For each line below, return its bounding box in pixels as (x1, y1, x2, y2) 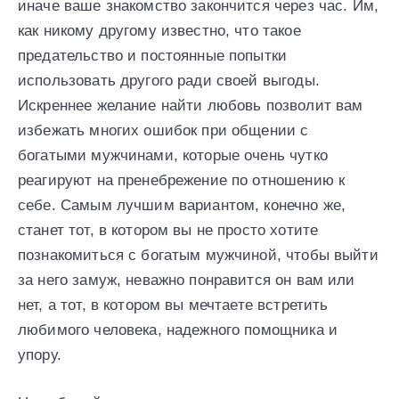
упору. (18, 346, 61, 363)
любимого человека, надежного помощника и (18, 321, 338, 338)
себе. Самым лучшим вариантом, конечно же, (18, 196, 346, 214)
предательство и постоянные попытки (18, 46, 288, 64)
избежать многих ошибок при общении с (18, 121, 309, 139)
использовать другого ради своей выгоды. (18, 71, 320, 89)
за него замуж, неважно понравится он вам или (18, 271, 355, 289)
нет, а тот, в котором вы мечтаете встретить (18, 296, 329, 313)
